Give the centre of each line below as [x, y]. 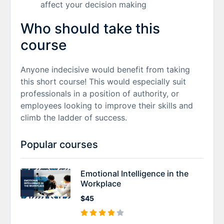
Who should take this [90, 28]
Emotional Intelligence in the [134, 173]
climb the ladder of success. [74, 117]
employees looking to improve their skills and [107, 105]
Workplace [101, 183]
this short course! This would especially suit [103, 81]
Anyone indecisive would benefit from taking [105, 69]
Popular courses [59, 144]
